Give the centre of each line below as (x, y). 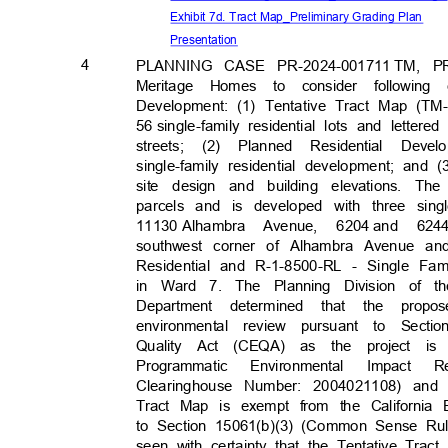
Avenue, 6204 (316, 225)
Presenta (194, 40)
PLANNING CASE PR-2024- (239, 65)
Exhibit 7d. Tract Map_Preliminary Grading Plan (300, 17)
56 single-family (188, 125)
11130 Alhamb (184, 225)
